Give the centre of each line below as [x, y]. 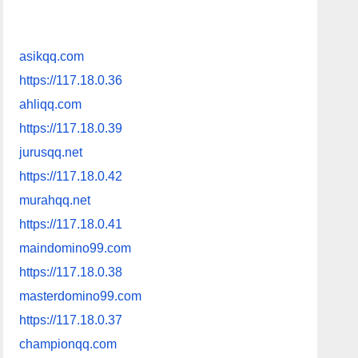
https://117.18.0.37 [71, 320]
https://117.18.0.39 [71, 128]
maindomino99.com [76, 248]
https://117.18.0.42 [71, 176]
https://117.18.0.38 [71, 272]
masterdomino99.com [81, 296]
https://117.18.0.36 [71, 80]
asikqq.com [52, 56]
